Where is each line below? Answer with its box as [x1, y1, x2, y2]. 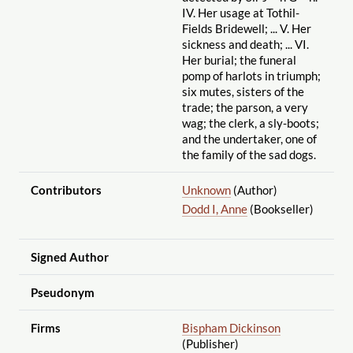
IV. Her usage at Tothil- [181, 5, 299, 20]
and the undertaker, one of [181, 131, 317, 146]
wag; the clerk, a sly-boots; [181, 115, 319, 130]
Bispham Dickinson [181, 320, 281, 335]
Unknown [181, 182, 231, 197]
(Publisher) [181, 336, 239, 351]
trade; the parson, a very [181, 99, 308, 114]
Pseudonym [30, 284, 95, 299]
